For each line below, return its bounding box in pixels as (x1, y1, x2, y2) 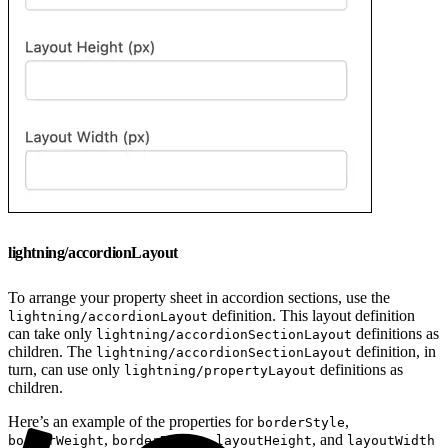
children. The (8, 342, 96, 360)
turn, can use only (8, 360, 124, 378)
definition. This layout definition (208, 306, 415, 324)
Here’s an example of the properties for (8, 412, 257, 430)
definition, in (352, 342, 436, 360)
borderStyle (257, 414, 345, 430)
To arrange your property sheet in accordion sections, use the (8, 288, 390, 306)
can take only (8, 324, 96, 342)
